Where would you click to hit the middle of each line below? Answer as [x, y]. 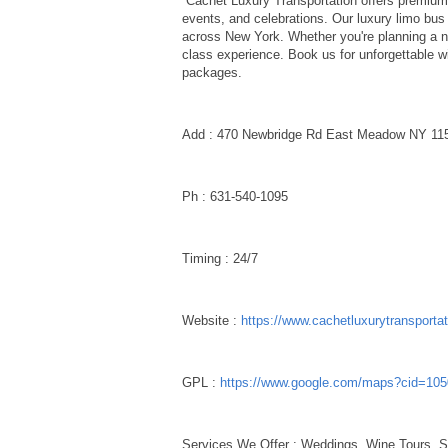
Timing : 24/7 [220, 258]
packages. [212, 72]
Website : [211, 320]
